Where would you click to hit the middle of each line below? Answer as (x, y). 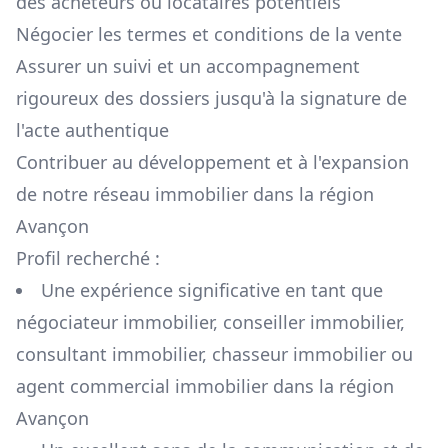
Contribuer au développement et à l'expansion (212, 162)
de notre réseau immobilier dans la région (195, 194)
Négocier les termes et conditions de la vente (209, 34)
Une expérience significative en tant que (212, 290)
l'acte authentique (92, 130)
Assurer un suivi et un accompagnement (188, 66)
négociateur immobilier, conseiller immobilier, (210, 322)
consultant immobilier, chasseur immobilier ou (214, 354)
